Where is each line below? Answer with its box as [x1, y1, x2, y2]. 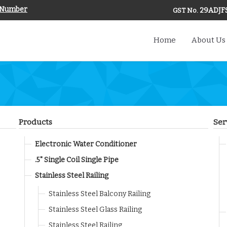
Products [19, 118, 52, 127]
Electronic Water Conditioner [35, 140, 137, 148]
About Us [192, 35, 225, 45]
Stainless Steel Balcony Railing [49, 190, 150, 198]
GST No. [173, 7, 198, 14]
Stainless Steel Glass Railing [49, 205, 142, 214]
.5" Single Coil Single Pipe [35, 156, 119, 164]
